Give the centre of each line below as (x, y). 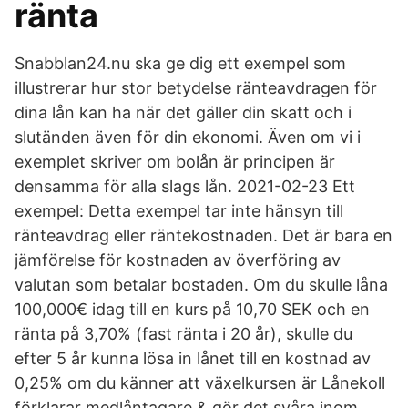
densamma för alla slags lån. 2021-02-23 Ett (185, 186)
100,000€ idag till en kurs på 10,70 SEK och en (192, 309)
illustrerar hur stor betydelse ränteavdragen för (196, 88)
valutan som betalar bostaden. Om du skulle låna (201, 285)
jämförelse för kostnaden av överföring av (178, 260)
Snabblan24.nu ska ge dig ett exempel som (180, 63)
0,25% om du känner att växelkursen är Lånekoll (200, 383)
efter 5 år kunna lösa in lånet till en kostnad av (193, 358)
